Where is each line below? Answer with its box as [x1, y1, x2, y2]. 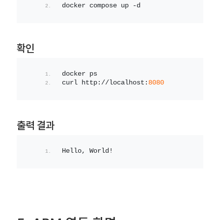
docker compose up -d [61, 2, 140, 10]
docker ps [61, 70, 97, 78]
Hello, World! [61, 147, 113, 155]
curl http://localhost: [61, 79, 148, 87]
